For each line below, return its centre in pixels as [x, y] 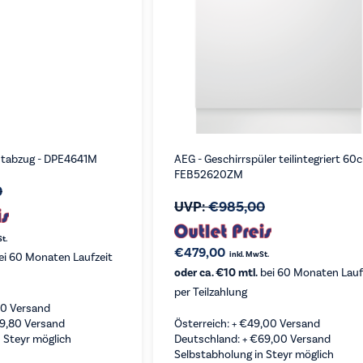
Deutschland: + [211, 340]
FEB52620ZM [208, 175]
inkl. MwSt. [249, 254]
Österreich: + [206, 324]
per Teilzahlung [210, 293]
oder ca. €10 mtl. [216, 273]
